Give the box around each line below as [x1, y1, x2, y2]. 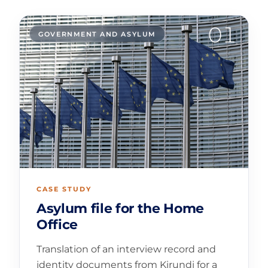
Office [36, 217, 78, 233]
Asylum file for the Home [36, 200, 205, 217]
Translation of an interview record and [36, 243, 216, 255]
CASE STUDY [36, 185, 92, 194]
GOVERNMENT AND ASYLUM [38, 29, 156, 38]
